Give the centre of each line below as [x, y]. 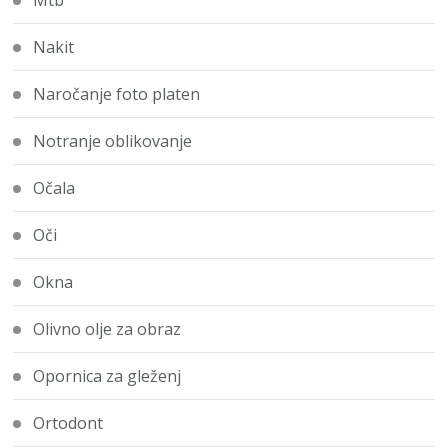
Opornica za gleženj [107, 376]
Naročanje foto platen [117, 94]
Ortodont [68, 423]
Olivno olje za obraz [107, 329]
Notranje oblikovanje [113, 141]
